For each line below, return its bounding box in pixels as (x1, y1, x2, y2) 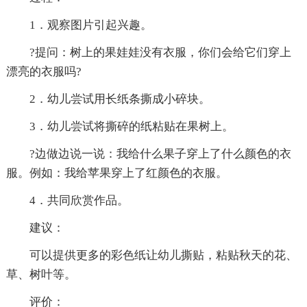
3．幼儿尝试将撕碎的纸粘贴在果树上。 (5, 120, 234, 134)
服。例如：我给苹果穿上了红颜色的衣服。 (5, 167, 228, 180)
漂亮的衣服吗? (5, 65, 82, 79)
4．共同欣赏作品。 (5, 194, 129, 208)
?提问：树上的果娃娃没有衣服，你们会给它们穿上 (5, 46, 291, 60)
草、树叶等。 (5, 268, 76, 282)
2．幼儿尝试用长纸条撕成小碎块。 (5, 93, 210, 106)
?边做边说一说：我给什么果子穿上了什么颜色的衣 (5, 147, 291, 161)
